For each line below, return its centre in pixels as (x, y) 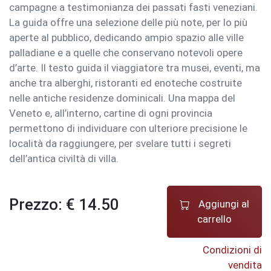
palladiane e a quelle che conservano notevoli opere (126, 52)
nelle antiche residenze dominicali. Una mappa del (122, 98)
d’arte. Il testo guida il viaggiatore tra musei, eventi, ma (135, 67)
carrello (215, 219)
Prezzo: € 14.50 (64, 204)
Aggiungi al (223, 204)
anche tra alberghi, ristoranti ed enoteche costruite (126, 83)
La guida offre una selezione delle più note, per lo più (128, 22)
